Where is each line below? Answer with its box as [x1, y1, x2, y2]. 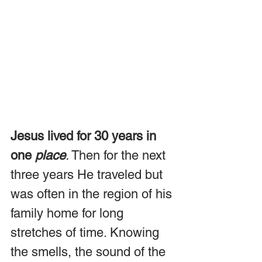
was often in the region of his [11, 186, 175, 201]
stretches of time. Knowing [11, 225, 163, 240]
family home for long [11, 205, 127, 220]
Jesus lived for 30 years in [11, 128, 160, 143]
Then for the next [69, 147, 169, 163]
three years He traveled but [11, 167, 166, 182]
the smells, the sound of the [11, 244, 169, 259]
